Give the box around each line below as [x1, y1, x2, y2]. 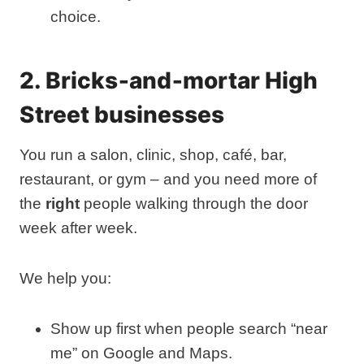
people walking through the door [80, 195, 308, 212]
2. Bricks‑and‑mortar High [19, 67, 318, 94]
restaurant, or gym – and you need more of [19, 171, 317, 188]
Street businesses [19, 101, 224, 128]
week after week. [19, 219, 137, 236]
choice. [50, 8, 101, 25]
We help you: [19, 270, 111, 287]
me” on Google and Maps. [50, 344, 232, 362]
